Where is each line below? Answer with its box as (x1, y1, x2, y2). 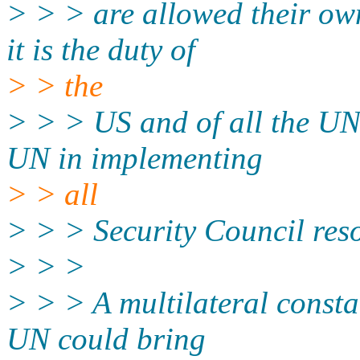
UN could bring (6, 321, 206, 356)
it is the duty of (6, 31, 195, 67)
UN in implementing (6, 140, 263, 175)
